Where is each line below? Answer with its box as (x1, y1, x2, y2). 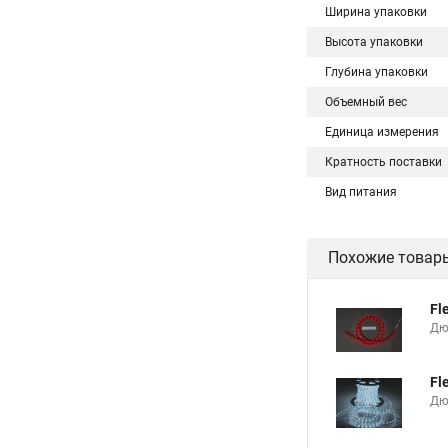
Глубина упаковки (325, 65, 428, 79)
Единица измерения (325, 125, 439, 139)
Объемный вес (325, 95, 407, 109)
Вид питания (325, 185, 397, 199)
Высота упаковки (325, 35, 423, 49)
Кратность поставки (325, 155, 442, 169)
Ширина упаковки (325, 5, 427, 19)
